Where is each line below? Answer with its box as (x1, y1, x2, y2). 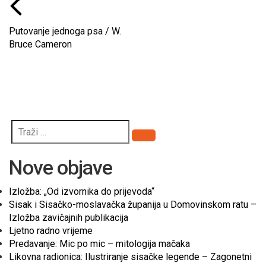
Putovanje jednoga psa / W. (9, 26, 121, 37)
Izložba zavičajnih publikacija (9, 212, 128, 224)
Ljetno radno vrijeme (9, 225, 93, 237)
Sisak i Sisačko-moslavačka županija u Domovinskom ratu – (9, 199, 256, 211)
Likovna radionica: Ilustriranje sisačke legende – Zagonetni (9, 251, 252, 263)
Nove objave (9, 156, 112, 180)
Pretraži (143, 135, 176, 147)
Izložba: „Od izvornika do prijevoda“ (9, 186, 154, 198)
